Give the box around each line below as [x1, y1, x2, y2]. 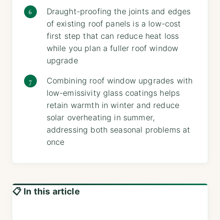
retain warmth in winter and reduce [46, 100, 180, 110]
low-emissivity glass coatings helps [46, 87, 180, 98]
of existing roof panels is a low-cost [46, 18, 181, 28]
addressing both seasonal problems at [46, 124, 191, 135]
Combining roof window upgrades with [46, 75, 193, 85]
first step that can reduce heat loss [46, 30, 179, 41]
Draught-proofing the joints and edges [46, 6, 191, 16]
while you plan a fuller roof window [46, 43, 179, 53]
